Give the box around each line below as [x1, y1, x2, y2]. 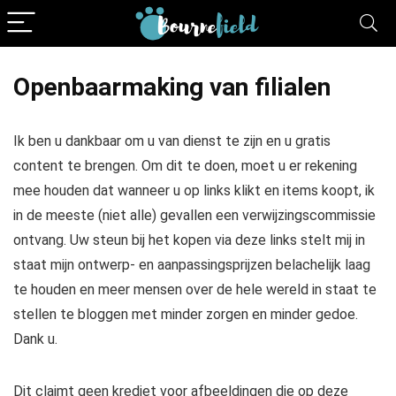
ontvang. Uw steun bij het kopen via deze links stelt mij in [13, 232, 365, 248]
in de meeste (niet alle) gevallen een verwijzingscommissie [13, 207, 376, 224]
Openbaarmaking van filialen [13, 72, 331, 102]
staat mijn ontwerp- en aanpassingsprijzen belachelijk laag [13, 256, 370, 273]
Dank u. [13, 331, 57, 347]
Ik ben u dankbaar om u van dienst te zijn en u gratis [13, 133, 331, 149]
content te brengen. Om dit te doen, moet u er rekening [13, 157, 357, 174]
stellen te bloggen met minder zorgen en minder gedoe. [13, 306, 358, 323]
